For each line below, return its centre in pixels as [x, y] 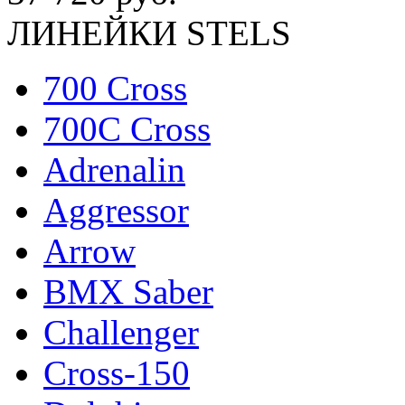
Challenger [121, 332]
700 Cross [115, 88]
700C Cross [127, 129]
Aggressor [116, 210]
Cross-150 [117, 373]
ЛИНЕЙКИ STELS [149, 33]
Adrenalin [114, 170]
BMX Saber [128, 292]
